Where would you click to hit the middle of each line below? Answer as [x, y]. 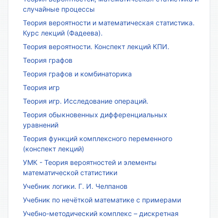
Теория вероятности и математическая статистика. [109, 22]
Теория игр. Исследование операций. [86, 101]
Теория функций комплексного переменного [98, 138]
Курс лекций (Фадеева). [63, 33]
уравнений [41, 125]
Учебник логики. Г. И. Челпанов [75, 186]
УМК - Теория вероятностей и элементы [90, 162]
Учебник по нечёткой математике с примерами [102, 200]
